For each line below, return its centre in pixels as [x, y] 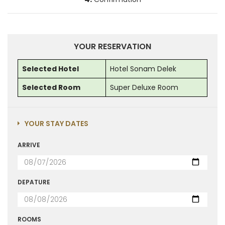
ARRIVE [29, 145]
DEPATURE [34, 182]
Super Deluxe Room [144, 87]
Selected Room [51, 87]
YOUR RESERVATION [113, 46]
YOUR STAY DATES [57, 124]
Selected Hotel [50, 69]
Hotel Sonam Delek [143, 69]
